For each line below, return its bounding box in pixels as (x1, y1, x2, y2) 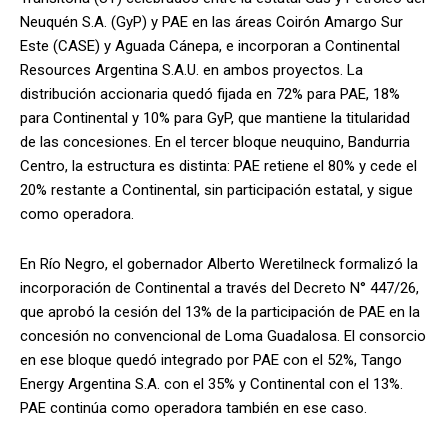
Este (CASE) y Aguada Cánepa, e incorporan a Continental (20, 36, 400, 55)
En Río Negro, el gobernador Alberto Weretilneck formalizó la (20, 254, 418, 273)
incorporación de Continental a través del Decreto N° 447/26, (20, 278, 419, 297)
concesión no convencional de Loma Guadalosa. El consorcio (20, 326, 426, 345)
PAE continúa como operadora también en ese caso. (20, 398, 367, 417)
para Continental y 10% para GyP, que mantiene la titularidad (20, 108, 410, 127)
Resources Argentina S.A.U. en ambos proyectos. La (20, 60, 363, 79)
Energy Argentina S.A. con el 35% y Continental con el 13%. (20, 374, 403, 393)
